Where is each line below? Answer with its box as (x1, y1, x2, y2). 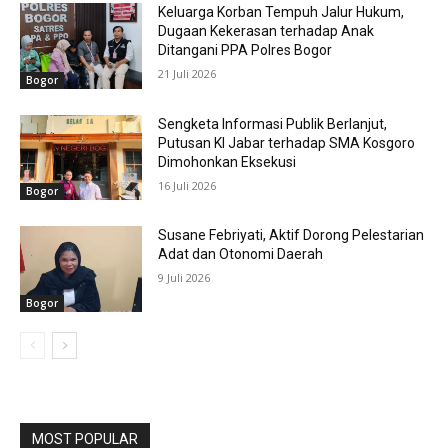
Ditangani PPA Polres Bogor (158, 42, 333, 59)
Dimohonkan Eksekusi (158, 153, 297, 170)
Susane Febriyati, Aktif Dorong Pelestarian (158, 227, 425, 244)
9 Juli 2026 (158, 270, 211, 286)
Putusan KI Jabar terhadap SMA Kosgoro (158, 134, 416, 151)
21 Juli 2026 (158, 66, 217, 82)
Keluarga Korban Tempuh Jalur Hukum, (158, 4, 405, 21)
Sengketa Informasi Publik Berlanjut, (158, 115, 388, 132)
